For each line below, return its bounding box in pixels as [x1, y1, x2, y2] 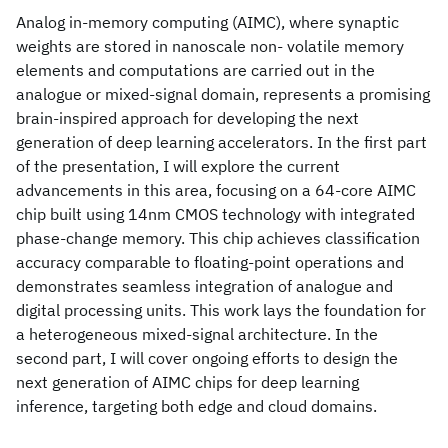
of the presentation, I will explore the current [16, 156, 340, 176]
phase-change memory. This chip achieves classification [16, 228, 420, 248]
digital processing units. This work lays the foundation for [16, 300, 426, 320]
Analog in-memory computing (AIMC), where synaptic [16, 12, 399, 32]
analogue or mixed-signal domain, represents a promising [16, 84, 430, 104]
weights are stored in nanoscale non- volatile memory [16, 36, 404, 56]
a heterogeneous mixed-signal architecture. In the [16, 324, 378, 344]
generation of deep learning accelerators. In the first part [16, 132, 427, 152]
